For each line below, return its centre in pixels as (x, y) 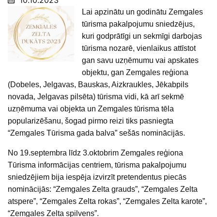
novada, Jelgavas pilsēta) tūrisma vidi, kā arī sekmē (96, 97)
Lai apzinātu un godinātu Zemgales (143, 12)
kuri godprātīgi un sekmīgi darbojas (142, 36)
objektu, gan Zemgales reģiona (135, 72)
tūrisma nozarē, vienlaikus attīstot (139, 48)
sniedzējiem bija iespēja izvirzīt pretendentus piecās (97, 177)
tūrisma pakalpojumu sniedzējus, (139, 24)
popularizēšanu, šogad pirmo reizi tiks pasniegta (91, 121)
